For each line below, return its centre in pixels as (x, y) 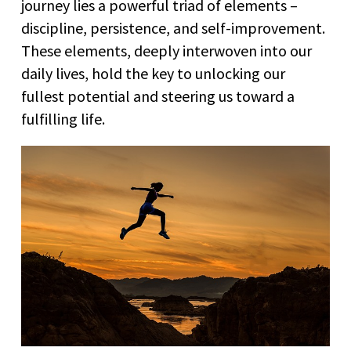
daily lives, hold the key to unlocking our (153, 73)
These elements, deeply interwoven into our (166, 51)
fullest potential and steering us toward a (158, 96)
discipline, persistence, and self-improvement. (173, 28)
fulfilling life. (63, 119)
